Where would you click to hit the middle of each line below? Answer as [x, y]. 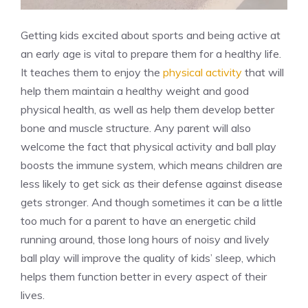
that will [263, 72]
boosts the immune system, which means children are [152, 165]
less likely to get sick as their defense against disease [152, 183]
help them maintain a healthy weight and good [135, 90]
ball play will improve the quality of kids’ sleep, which [148, 257]
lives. [33, 295]
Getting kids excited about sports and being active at [151, 35]
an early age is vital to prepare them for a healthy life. [151, 53]
